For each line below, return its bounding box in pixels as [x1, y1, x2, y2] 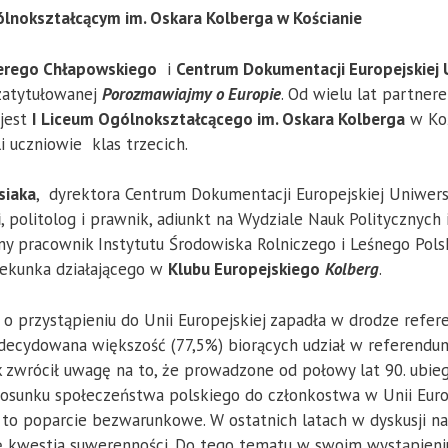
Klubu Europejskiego [168, 258, 320, 281]
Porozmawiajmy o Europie [102, 82, 281, 105]
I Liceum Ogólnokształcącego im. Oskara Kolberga [32, 107, 405, 130]
